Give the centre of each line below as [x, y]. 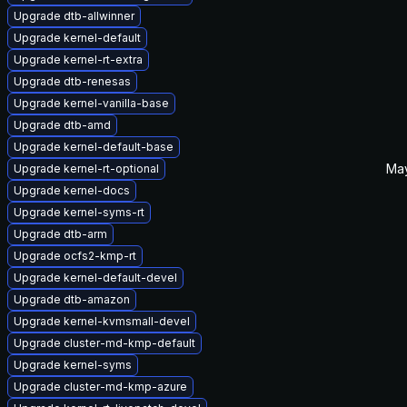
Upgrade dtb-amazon [72, 299]
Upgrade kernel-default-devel [95, 278]
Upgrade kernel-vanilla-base [91, 103]
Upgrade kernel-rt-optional [86, 169]
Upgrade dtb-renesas [72, 81]
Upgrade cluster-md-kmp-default [104, 343]
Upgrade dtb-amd [62, 125]
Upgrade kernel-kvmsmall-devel [102, 321]
